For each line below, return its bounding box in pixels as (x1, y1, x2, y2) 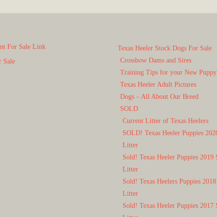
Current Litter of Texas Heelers (123, 117, 209, 125)
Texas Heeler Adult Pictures (120, 81, 197, 89)
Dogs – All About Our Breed (120, 93, 199, 101)
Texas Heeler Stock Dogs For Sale (118, 45, 212, 52)
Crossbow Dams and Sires (120, 57, 192, 64)
